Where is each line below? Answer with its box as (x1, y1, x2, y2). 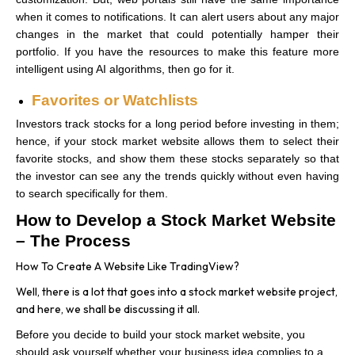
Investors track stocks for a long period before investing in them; (16, 116, 339, 130)
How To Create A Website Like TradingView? (16, 258, 239, 273)
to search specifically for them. (16, 186, 168, 200)
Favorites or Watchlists (32, 91, 198, 109)
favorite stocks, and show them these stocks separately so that (16, 151, 339, 165)
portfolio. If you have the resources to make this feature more (16, 44, 339, 58)
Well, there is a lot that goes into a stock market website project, (16, 284, 338, 299)
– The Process (16, 231, 131, 250)
